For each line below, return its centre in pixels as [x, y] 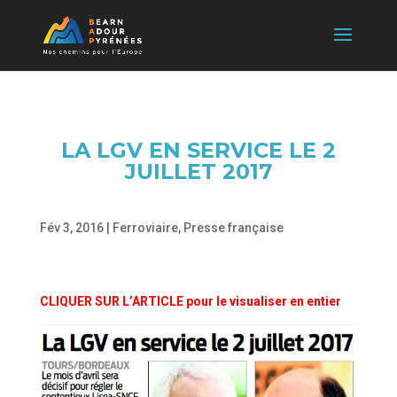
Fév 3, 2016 [71, 228]
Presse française [233, 228]
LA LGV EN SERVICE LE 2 [198, 150]
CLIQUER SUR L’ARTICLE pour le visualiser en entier [190, 301]
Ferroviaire [145, 228]
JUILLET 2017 [198, 171]
